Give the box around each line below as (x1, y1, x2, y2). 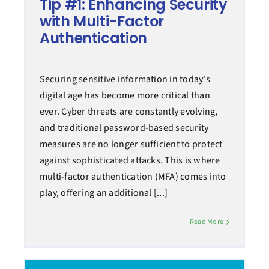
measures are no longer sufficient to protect (39, 138, 223, 151)
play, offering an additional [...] (39, 186, 168, 200)
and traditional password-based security (39, 121, 209, 135)
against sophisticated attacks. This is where (39, 154, 220, 168)
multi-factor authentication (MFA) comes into (39, 170, 226, 184)
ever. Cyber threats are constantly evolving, (39, 105, 218, 119)
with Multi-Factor (39, 11, 164, 32)
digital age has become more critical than (39, 89, 210, 103)
